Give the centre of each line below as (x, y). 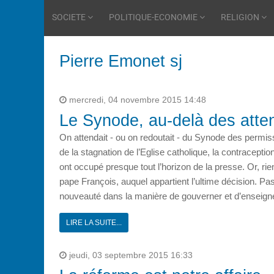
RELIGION (241, 17)
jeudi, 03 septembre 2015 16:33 (130, 255)
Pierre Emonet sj (121, 61)
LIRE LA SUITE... (94, 222)
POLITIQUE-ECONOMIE (154, 17)
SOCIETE (70, 17)
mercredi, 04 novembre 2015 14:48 (136, 100)
